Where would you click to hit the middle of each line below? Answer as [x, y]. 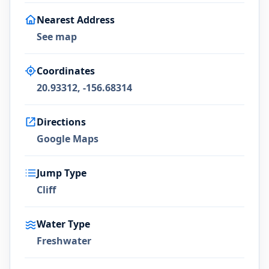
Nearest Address [76, 20]
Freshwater [64, 241]
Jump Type [62, 173]
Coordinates [66, 71]
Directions [61, 122]
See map [57, 37]
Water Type [63, 224]
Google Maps [68, 139]
